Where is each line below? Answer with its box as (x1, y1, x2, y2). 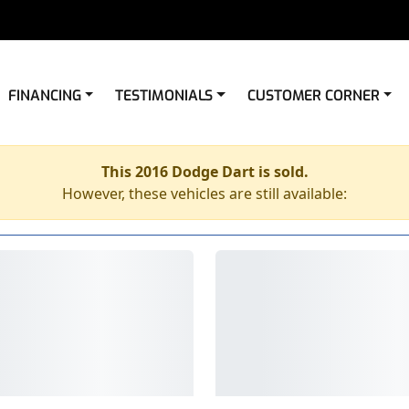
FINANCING (8, 86, 81, 105)
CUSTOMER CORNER (246, 86, 380, 105)
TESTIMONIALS (115, 86, 214, 105)
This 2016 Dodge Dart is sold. (100, 162, 309, 182)
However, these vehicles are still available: (62, 184, 347, 204)
